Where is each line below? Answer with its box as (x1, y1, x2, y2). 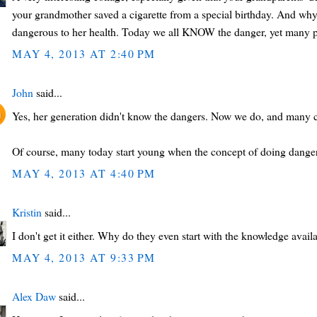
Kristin (12, 204, 42, 220)
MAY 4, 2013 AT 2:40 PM (12, 45, 156, 61)
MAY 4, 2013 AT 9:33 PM (12, 249, 156, 265)
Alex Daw (12, 289, 57, 304)
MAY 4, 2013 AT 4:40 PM (12, 165, 156, 180)
